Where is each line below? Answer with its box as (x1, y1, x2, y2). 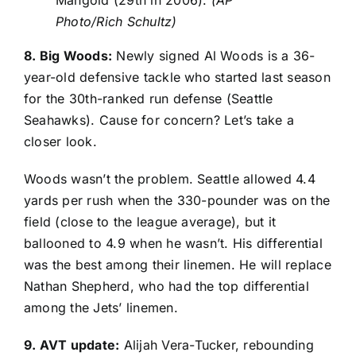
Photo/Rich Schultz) (56, 13, 177, 29)
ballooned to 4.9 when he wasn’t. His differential (24, 234, 323, 251)
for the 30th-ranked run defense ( (24, 90, 231, 106)
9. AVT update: (24, 336, 120, 353)
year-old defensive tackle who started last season (24, 68, 331, 85)
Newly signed (112, 47, 204, 64)
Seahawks (24, 111, 86, 128)
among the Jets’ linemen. (24, 299, 178, 315)
